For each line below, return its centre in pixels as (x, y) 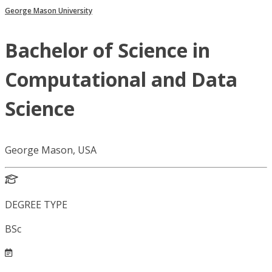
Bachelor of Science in (107, 50)
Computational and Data (121, 80)
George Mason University (49, 11)
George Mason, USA (51, 150)
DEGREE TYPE (36, 205)
